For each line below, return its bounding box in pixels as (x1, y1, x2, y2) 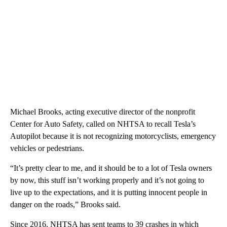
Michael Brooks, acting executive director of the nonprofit (10, 107, 195, 117)
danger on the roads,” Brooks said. (10, 200, 121, 209)
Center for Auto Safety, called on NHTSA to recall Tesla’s (10, 120, 196, 129)
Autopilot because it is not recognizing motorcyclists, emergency (10, 132, 216, 141)
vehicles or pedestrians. (10, 144, 84, 153)
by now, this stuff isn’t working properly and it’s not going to (10, 176, 204, 185)
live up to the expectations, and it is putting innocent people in (10, 188, 207, 197)
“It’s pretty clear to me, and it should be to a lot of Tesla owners (10, 164, 212, 173)
